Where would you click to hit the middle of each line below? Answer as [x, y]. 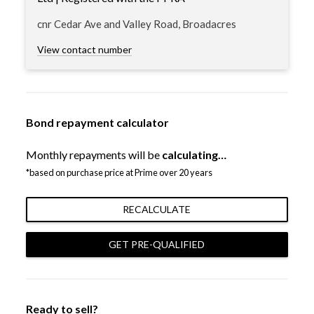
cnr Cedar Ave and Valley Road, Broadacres [136, 24]
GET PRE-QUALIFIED [157, 245]
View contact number [84, 50]
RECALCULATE [157, 210]
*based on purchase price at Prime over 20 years [119, 173]
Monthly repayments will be [94, 155]
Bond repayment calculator [97, 123]
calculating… [194, 155]
